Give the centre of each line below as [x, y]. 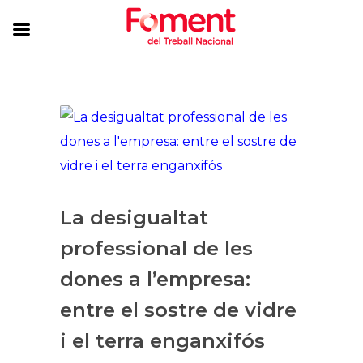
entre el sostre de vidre [178, 310]
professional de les [156, 248]
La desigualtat [134, 218]
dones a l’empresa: [155, 279]
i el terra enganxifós [162, 341]
